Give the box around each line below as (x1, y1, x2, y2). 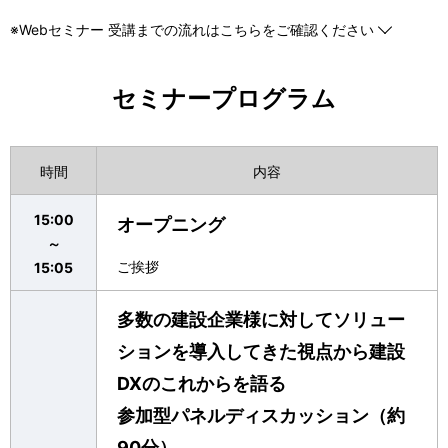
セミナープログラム (112, 84, 336, 114)
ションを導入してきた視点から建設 (117, 341, 405, 363)
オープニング (117, 214, 225, 236)
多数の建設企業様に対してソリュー (117, 309, 405, 331)
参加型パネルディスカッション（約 (117, 405, 405, 427)
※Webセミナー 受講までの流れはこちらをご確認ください (10, 21, 374, 39)
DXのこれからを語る (117, 373, 286, 395)
